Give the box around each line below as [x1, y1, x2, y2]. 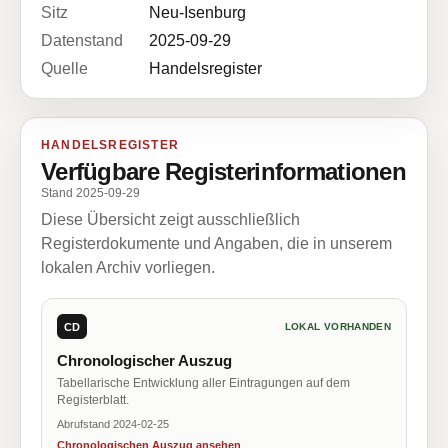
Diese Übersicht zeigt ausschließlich [41, 211, 300, 228]
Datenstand [41, 32, 123, 49]
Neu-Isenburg [149, 4, 246, 21]
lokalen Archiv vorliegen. [41, 259, 215, 276]
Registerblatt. [57, 393, 129, 407]
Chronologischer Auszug [57, 352, 232, 369]
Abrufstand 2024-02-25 [57, 418, 169, 430]
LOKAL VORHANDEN [284, 321, 391, 332]
